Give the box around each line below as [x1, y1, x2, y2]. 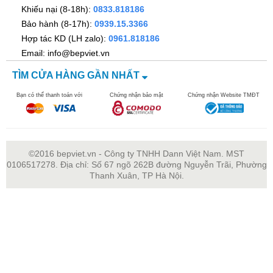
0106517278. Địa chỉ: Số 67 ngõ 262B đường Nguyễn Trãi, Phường [6, 160, 267, 169]
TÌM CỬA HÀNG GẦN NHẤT [12, 70, 142, 80]
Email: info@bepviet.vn [21, 48, 110, 58]
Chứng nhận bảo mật [109, 92, 163, 98]
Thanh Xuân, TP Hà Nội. [89, 171, 184, 180]
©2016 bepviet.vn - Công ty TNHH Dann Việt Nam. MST [29, 149, 244, 158]
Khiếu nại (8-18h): [21, 4, 93, 14]
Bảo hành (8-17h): [21, 19, 94, 29]
